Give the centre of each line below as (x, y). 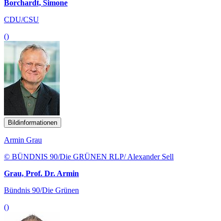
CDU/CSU (21, 19)
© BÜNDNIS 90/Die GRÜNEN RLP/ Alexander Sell (89, 156)
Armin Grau (23, 140)
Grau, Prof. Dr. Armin (41, 173)
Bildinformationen (33, 122)
